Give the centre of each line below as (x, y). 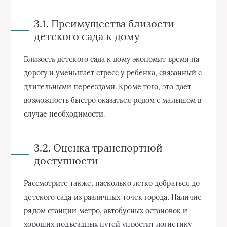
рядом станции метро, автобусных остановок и (106, 211)
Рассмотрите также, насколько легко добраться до (112, 183)
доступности (66, 160)
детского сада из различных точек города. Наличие (113, 197)
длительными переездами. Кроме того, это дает (107, 86)
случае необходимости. (65, 114)
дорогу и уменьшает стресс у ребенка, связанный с (113, 73)
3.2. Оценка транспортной (99, 147)
